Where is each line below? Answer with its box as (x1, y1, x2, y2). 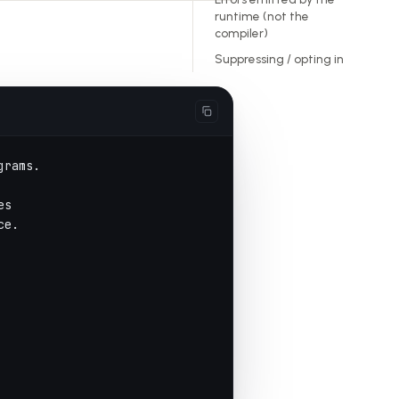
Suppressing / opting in (215, 52, 344, 66)
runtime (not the (215, 9, 309, 23)
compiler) (215, 26, 268, 40)
